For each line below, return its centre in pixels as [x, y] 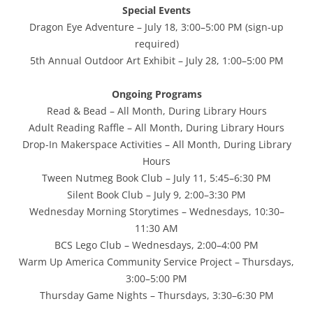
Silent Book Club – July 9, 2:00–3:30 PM [156, 194]
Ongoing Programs [156, 94]
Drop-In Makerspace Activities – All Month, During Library [156, 144]
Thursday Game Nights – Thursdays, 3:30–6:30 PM [156, 295]
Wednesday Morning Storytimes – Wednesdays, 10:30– [156, 211]
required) [156, 43]
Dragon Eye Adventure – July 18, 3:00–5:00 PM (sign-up [156, 27]
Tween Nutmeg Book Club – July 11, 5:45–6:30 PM [156, 177]
